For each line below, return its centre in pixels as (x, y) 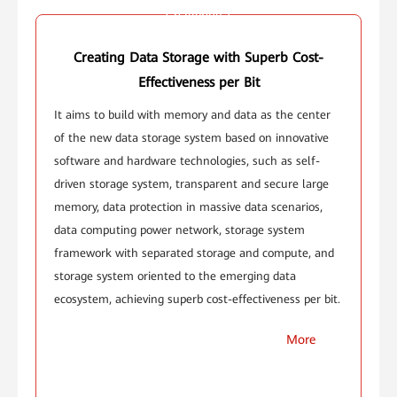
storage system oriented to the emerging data (175, 276)
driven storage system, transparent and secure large (191, 183)
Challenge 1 (198, 15)
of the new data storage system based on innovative (191, 137)
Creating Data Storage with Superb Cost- (198, 57)
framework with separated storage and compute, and (194, 253)
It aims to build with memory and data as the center (192, 114)
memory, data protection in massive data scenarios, (188, 206)
